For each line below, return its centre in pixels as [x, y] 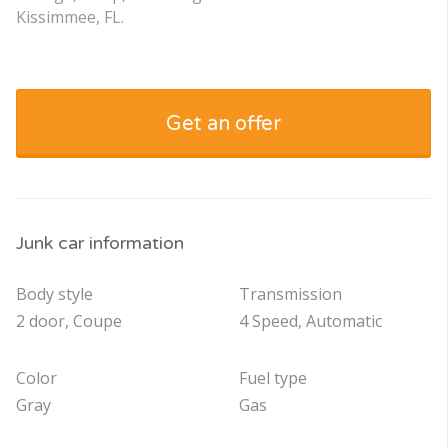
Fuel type [272, 378]
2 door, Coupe [69, 321]
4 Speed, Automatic [310, 321]
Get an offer [223, 124]
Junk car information [100, 243]
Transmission [290, 294]
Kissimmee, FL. [70, 17]
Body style [54, 294]
